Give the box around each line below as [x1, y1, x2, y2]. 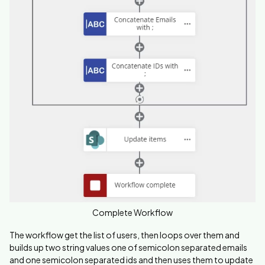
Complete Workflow [92, 206, 173, 218]
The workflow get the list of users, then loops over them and [9, 229, 240, 240]
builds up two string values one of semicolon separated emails [9, 241, 247, 253]
